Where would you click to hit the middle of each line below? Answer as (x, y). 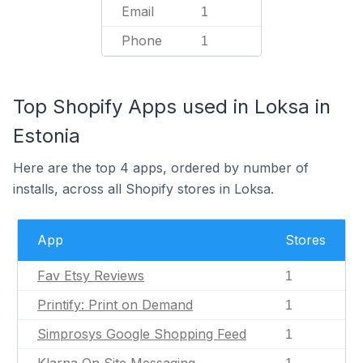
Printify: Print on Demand (115, 305)
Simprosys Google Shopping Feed (142, 334)
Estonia (47, 136)
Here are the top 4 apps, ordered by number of (161, 168)
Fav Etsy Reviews (91, 275)
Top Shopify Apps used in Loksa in (172, 107)
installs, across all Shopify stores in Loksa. (143, 189)
